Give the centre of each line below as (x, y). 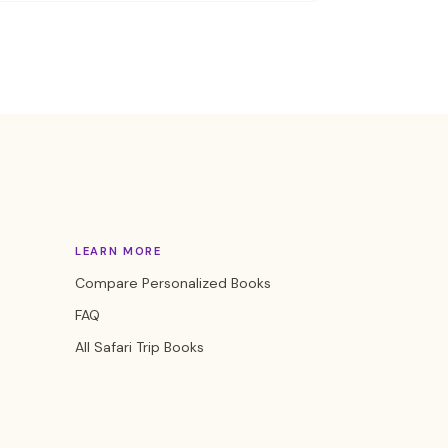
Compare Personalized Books (173, 283)
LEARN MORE (118, 251)
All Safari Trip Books (139, 347)
